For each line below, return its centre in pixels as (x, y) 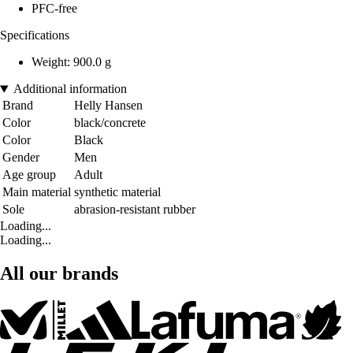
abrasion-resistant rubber (135, 210)
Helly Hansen (108, 106)
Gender (21, 158)
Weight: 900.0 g (71, 62)
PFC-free (54, 9)
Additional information (70, 89)
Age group (29, 175)
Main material (37, 192)
